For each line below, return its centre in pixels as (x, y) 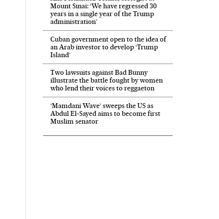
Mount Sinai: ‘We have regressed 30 (103, 6)
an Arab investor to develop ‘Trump (104, 47)
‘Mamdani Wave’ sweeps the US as (102, 105)
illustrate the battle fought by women (106, 80)
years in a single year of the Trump (102, 13)
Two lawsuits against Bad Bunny (99, 72)
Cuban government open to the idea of (108, 39)
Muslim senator (74, 121)
